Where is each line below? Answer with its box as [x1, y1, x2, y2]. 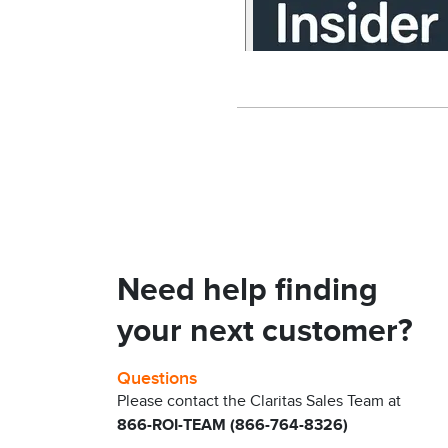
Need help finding [117, 271, 378, 310]
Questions [117, 368, 197, 389]
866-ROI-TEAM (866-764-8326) [117, 416, 348, 435]
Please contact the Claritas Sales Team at [117, 392, 401, 411]
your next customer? [117, 312, 413, 351]
